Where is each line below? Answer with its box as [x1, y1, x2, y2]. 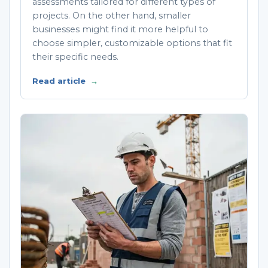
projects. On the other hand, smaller [32, 10, 191, 21]
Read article [32, 76, 88, 86]
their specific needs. [32, 51, 118, 62]
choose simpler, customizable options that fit [32, 38, 232, 48]
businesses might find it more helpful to [32, 24, 208, 35]
